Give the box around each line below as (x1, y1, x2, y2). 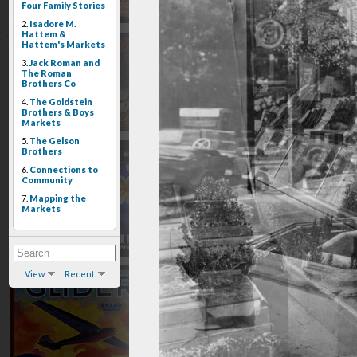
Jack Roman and (29, 57, 100, 68)
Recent (64, 269, 95, 279)
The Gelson (29, 135, 80, 146)
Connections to (29, 164, 98, 175)
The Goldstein (29, 96, 92, 107)
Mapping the (29, 193, 86, 203)
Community (22, 175, 73, 185)
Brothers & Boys (22, 107, 94, 117)
